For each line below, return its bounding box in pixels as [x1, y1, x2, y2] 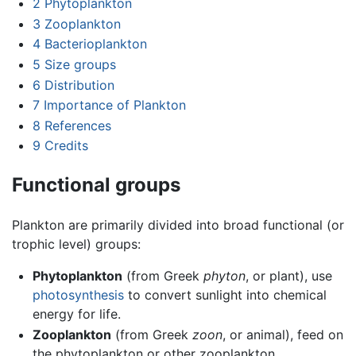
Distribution [44, 76, 114, 93]
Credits [44, 137, 88, 154]
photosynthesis [32, 287, 124, 304]
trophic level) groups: [12, 236, 141, 253]
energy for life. [32, 306, 121, 323]
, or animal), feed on [222, 326, 343, 342]
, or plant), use [245, 268, 332, 284]
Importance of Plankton [43, 97, 186, 114]
